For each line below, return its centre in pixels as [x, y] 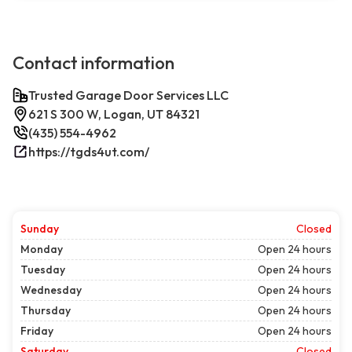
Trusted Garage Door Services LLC [128, 95]
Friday [37, 331]
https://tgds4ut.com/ [89, 152]
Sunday [40, 229]
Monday [42, 249]
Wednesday [51, 290]
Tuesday [43, 270]
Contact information [93, 63]
